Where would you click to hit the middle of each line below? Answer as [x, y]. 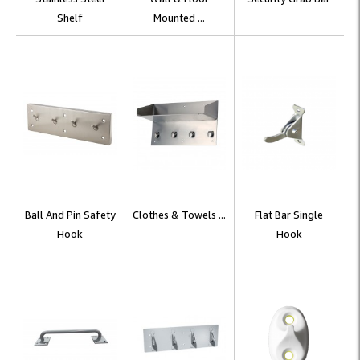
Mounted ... [180, 18]
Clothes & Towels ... [180, 215]
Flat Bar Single [289, 215]
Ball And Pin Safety [70, 215]
